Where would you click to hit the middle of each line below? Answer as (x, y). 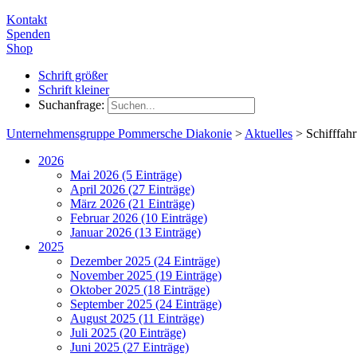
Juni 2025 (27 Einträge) (129, 347)
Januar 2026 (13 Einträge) (135, 233)
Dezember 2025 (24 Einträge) (145, 261)
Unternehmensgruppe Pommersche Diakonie (119, 134)
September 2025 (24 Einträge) (146, 304)
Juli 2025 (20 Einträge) (128, 333)
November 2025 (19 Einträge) (146, 276)
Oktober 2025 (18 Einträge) (140, 290)
